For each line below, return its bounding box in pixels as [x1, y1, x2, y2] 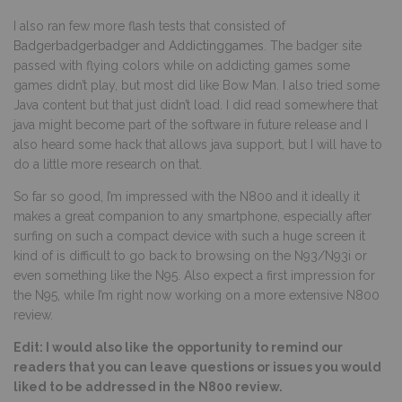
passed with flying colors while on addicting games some [13, 57, 350, 73]
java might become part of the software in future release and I [13, 117, 368, 132]
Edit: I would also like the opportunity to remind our [13, 339, 343, 354]
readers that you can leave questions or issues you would [13, 359, 381, 374]
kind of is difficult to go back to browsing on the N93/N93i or [13, 248, 367, 263]
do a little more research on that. [13, 156, 202, 171]
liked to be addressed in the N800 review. [13, 379, 283, 394]
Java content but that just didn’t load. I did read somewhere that [13, 97, 378, 112]
